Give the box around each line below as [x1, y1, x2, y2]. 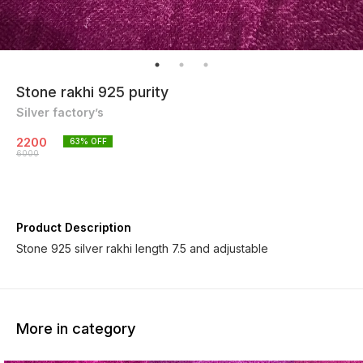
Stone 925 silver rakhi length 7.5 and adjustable [16, 241, 268, 255]
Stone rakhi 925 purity [16, 83, 169, 100]
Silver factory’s [16, 105, 104, 119]
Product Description [16, 220, 131, 234]
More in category [16, 319, 136, 339]
